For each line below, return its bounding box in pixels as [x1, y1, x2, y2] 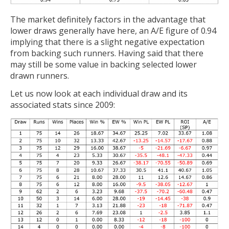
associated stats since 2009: [10, 99, 115, 111]
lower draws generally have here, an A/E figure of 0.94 [10, 25, 216, 36]
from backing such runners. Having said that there [10, 47, 203, 59]
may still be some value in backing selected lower [10, 58, 197, 70]
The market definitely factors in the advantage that [10, 13, 205, 25]
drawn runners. [10, 70, 69, 81]
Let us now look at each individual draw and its [10, 88, 188, 100]
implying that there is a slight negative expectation [10, 36, 204, 48]
